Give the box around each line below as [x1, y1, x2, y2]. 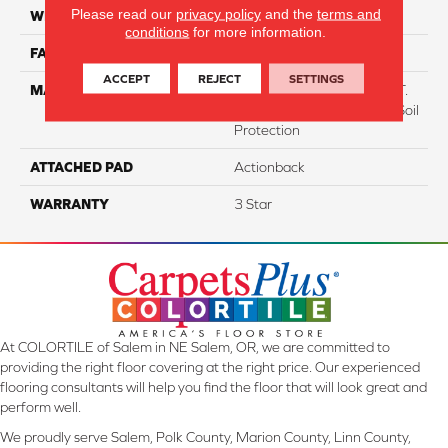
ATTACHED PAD [30, 158, 133, 175]
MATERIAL [30, 81, 100, 98]
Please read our [70, 5, 176, 21]
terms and [316, 5, 381, 21]
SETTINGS [289, 71, 345, 85]
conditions [125, 23, 190, 39]
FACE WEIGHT [30, 44, 123, 61]
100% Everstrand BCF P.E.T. [234, 81, 408, 98]
